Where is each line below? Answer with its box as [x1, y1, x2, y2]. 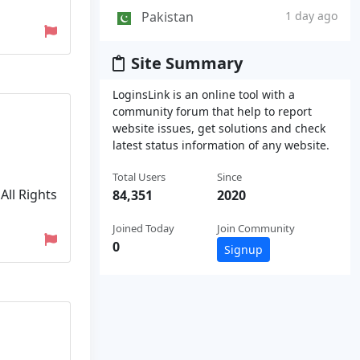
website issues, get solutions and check [112, 120, 325, 136]
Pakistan [141, 8, 194, 27]
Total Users [112, 169, 166, 184]
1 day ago [285, 8, 337, 24]
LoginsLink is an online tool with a [112, 86, 295, 102]
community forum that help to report [112, 103, 312, 119]
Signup [224, 241, 263, 257]
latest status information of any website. [112, 137, 329, 153]
